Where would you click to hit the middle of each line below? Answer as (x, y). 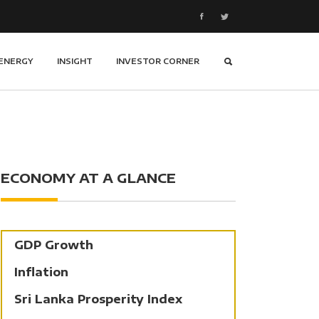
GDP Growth (54, 245)
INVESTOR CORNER (158, 61)
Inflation (41, 272)
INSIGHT (75, 61)
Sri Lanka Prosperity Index (98, 299)
